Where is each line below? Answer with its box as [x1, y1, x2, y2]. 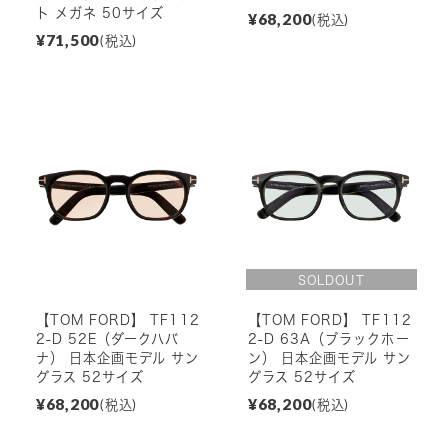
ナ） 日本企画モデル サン [35, 350, 200, 365]
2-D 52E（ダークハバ [35, 331, 180, 346]
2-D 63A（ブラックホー [247, 331, 410, 346]
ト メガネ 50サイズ [35, 5, 165, 20]
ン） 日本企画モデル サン [247, 350, 412, 365]
